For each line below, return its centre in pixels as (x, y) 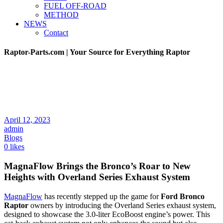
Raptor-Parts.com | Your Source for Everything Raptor (97, 52)
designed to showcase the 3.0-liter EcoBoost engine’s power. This (107, 214)
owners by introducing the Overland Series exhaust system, (122, 205)
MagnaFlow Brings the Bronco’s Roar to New (97, 166)
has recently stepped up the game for (102, 196)
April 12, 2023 (27, 120)
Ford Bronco (183, 196)
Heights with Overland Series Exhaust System (97, 177)
